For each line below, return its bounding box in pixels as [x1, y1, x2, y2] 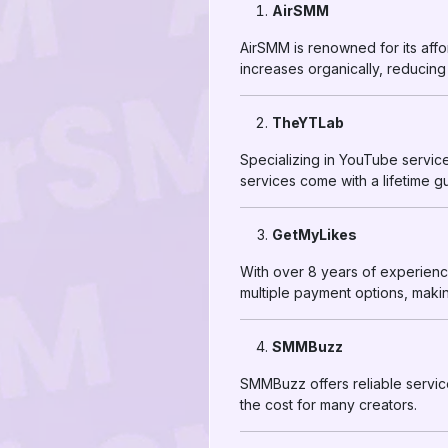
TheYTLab [272, 114, 344, 131]
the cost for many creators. [240, 396, 417, 413]
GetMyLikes [272, 226, 357, 243]
